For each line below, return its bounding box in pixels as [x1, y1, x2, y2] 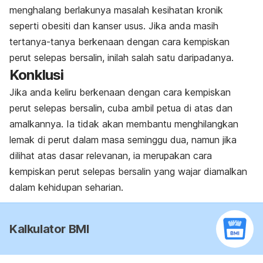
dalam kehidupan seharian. [9, 181, 123, 193]
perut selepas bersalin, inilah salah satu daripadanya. [9, 51, 234, 63]
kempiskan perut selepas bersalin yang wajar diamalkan [9, 165, 247, 177]
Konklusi [9, 66, 64, 83]
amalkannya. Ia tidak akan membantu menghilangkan [9, 117, 238, 130]
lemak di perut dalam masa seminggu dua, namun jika [9, 133, 237, 146]
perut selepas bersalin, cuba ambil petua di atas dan [9, 102, 232, 114]
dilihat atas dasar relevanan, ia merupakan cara [9, 149, 212, 161]
